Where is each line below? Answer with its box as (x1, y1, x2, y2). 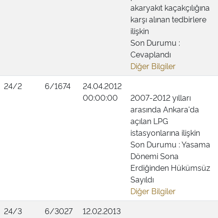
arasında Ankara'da (130, 104, 199, 114)
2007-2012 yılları (130, 92, 191, 103)
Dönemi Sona (130, 150, 179, 161)
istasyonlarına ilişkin (130, 127, 200, 138)
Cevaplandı (130, 49, 171, 59)
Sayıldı (130, 174, 154, 184)
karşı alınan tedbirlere (130, 14, 206, 24)
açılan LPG (130, 115, 168, 126)
